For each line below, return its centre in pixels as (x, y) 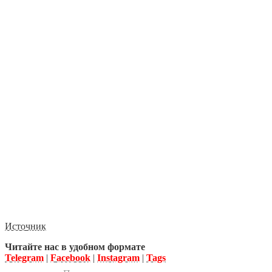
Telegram (24, 258)
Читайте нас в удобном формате (75, 247)
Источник (25, 226)
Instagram (118, 258)
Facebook (70, 258)
